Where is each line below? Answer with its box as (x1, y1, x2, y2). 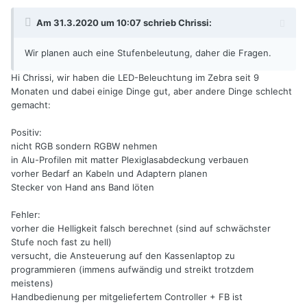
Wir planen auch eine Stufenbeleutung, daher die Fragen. (25, 47, 271, 59)
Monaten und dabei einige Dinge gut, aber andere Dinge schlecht (11, 86, 292, 97)
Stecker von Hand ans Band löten (11, 182, 154, 193)
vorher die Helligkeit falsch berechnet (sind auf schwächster (11, 223, 271, 234)
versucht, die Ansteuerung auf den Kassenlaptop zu (11, 250, 235, 262)
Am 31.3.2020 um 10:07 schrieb (36, 17, 178, 29)
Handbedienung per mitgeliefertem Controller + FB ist (11, 291, 243, 303)
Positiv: (11, 127, 42, 138)
